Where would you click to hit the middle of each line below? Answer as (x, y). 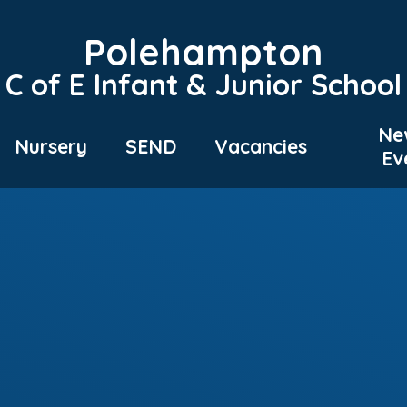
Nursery (50, 147)
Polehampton (203, 51)
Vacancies (260, 147)
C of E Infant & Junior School (203, 84)
